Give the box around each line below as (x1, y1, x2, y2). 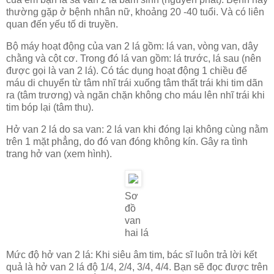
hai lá (125, 227, 149, 238)
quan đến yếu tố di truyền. (6, 19, 118, 30)
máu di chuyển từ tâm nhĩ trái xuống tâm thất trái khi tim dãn (6, 78, 263, 89)
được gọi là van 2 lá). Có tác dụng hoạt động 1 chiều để (6, 65, 247, 76)
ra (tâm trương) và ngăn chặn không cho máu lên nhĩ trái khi (6, 90, 265, 101)
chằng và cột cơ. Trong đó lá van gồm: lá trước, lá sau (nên (6, 53, 261, 64)
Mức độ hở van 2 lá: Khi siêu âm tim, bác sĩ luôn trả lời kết (6, 249, 257, 260)
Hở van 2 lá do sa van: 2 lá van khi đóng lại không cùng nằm (6, 124, 268, 135)
